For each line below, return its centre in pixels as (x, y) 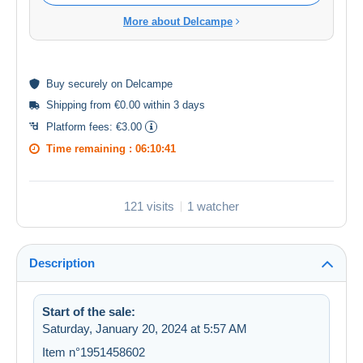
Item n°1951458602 (94, 352)
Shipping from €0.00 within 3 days (126, 105)
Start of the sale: (89, 312)
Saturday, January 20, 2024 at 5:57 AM (145, 329)
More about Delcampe (178, 22)
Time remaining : (91, 149)
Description (62, 263)
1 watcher (213, 207)
